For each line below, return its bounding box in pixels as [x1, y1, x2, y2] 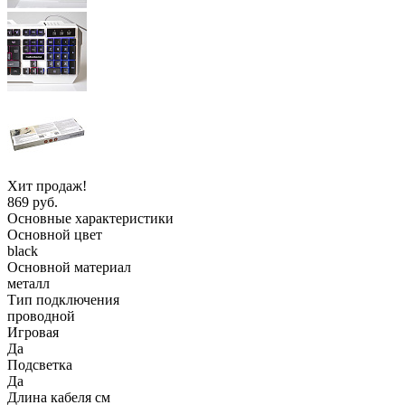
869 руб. [7, 193, 58, 210]
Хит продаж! [7, 177, 87, 193]
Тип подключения [7, 291, 119, 307]
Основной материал [7, 259, 131, 275]
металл [7, 275, 50, 291]
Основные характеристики [7, 210, 174, 226]
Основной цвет [7, 226, 102, 242]
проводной [7, 307, 75, 324]
